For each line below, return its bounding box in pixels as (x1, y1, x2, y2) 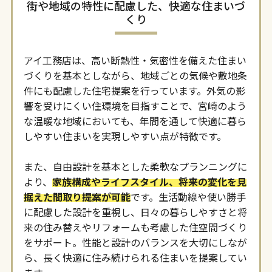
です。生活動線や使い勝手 (130, 189, 246, 204)
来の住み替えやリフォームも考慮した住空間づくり (23, 219, 247, 234)
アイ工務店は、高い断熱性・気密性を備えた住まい (23, 52, 246, 67)
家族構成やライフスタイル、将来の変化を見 (52, 174, 246, 189)
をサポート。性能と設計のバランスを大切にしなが (23, 234, 247, 250)
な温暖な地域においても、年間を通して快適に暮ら (23, 113, 246, 128)
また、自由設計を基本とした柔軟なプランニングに (23, 158, 247, 174)
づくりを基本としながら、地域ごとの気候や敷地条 (23, 67, 247, 83)
